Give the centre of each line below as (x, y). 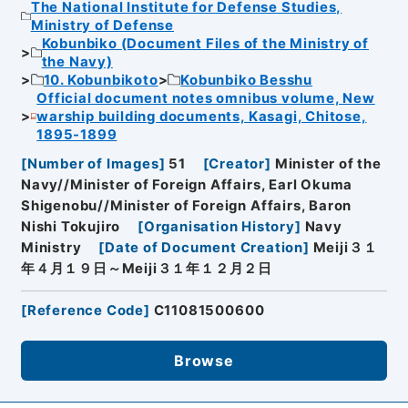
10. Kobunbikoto (101, 80)
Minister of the (328, 164)
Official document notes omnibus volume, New (206, 98)
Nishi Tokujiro (71, 227)
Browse (204, 360)
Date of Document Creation (204, 248)
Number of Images (93, 164)
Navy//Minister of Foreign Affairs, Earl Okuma (187, 185)
